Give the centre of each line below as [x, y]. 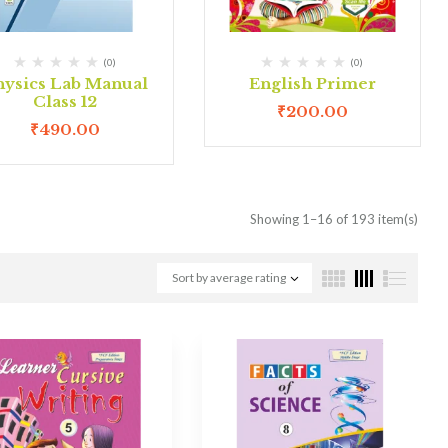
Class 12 [65, 101]
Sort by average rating [229, 277]
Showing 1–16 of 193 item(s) [334, 219]
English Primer [312, 83]
